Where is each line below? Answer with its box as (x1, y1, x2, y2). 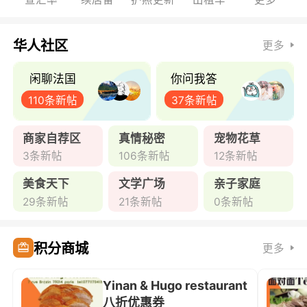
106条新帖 (118, 149, 170, 162)
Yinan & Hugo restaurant (103, 278, 248, 293)
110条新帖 (27, 93, 77, 107)
